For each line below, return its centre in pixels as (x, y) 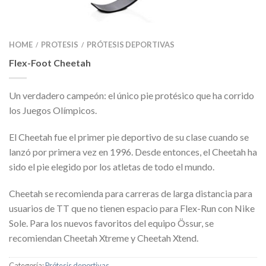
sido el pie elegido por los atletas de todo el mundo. (112, 167)
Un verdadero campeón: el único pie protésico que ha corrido (132, 95)
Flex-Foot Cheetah (50, 63)
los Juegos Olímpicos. (53, 110)
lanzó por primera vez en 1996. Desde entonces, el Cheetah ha (133, 152)
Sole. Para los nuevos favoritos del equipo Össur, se (111, 223)
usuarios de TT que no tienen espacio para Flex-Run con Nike (132, 208)
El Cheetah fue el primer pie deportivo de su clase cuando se (129, 137)
